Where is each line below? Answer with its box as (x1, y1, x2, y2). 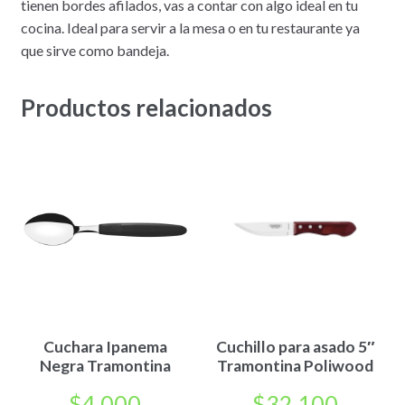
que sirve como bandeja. (20, 42, 204, 60)
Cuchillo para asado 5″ (215, 337, 375, 357)
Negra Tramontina (39, 356, 171, 376)
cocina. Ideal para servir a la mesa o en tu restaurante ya (20, 19, 360, 37)
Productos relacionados (20, 92, 272, 122)
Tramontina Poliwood (217, 356, 374, 376)
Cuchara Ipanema (42, 337, 167, 357)
